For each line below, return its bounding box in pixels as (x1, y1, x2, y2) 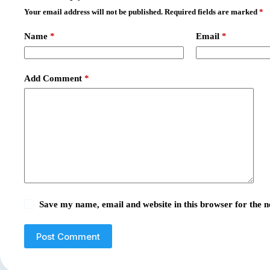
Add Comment (24, 73, 82, 83)
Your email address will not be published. (24, 7, 163, 17)
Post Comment (36, 230, 100, 242)
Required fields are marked (165, 7, 259, 17)
